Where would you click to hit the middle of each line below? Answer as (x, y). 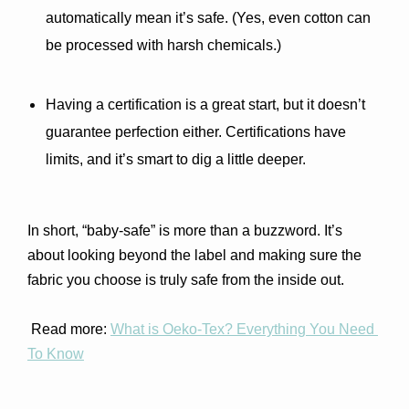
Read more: (71, 329)
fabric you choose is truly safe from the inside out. (186, 280)
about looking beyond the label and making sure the (194, 255)
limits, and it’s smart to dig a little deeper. (176, 159)
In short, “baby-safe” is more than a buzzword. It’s (185, 231)
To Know (56, 354)
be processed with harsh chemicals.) (163, 45)
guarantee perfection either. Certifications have (196, 132)
